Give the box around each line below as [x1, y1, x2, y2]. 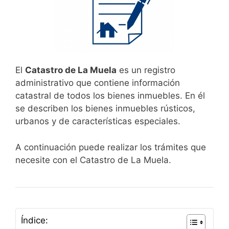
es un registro [117, 65, 175, 76]
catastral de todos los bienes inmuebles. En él [15, 90, 205, 101]
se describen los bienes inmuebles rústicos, [15, 103, 195, 114]
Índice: [21, 215, 48, 226]
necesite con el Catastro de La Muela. [15, 154, 171, 165]
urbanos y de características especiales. [15, 116, 180, 127]
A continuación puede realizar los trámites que [15, 142, 206, 152]
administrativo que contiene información [15, 78, 180, 88]
